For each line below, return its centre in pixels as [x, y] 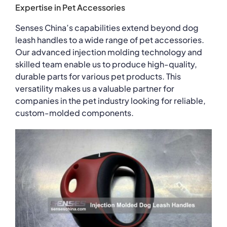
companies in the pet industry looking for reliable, [110, 100]
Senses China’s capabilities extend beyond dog [107, 27]
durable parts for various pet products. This [98, 76]
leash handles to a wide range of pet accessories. [109, 40]
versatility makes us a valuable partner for [94, 88]
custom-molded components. [74, 112]
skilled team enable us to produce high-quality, [106, 64]
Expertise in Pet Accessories [70, 7]
